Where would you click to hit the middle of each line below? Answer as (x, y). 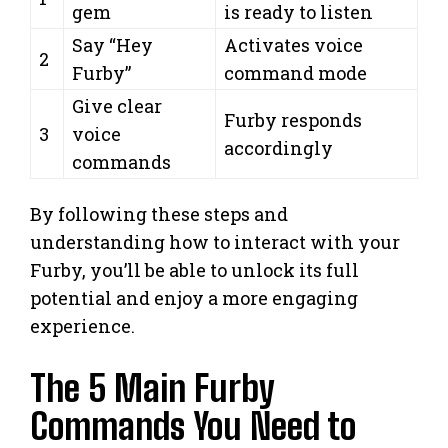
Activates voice (293, 44)
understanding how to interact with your (215, 241)
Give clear (117, 105)
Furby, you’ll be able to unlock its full (194, 269)
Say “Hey (112, 44)
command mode (295, 72)
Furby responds (293, 119)
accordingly (278, 147)
